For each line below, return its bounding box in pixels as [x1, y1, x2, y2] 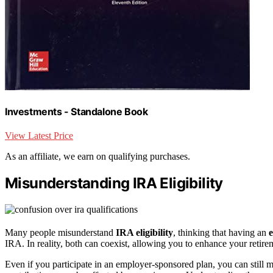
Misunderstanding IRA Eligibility [5, 174, 223, 193]
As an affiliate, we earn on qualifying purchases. [5, 151, 190, 162]
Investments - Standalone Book [5, 105, 148, 118]
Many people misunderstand [5, 227, 116, 238]
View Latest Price [5, 130, 73, 141]
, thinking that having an [173, 227, 269, 238]
